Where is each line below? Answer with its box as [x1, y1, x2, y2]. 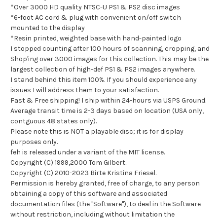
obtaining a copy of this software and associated [10, 189, 167, 198]
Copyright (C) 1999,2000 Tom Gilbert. [10, 158, 126, 167]
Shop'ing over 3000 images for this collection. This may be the [10, 55, 209, 64]
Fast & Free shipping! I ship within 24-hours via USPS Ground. [10, 96, 206, 105]
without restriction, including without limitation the [10, 210, 175, 219]
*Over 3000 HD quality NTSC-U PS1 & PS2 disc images [10, 3, 180, 12]
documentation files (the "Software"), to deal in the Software [10, 200, 201, 209]
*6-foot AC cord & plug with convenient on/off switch [10, 13, 181, 22]
